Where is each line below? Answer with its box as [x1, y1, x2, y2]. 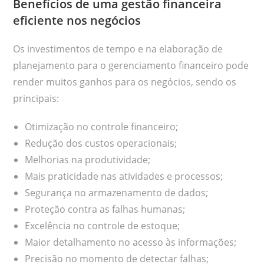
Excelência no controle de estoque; [25, 219, 180, 233]
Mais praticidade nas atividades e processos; [25, 170, 223, 183]
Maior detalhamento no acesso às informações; [25, 236, 237, 249]
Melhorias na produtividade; [25, 153, 151, 167]
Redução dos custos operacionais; [25, 137, 177, 150]
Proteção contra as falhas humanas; [25, 203, 186, 216]
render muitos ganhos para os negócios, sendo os [13, 75, 237, 89]
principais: [13, 92, 60, 105]
